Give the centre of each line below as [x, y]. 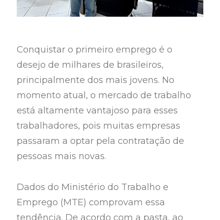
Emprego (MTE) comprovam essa [91, 202]
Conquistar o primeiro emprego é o [95, 50]
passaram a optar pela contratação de [101, 141]
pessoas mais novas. [62, 156]
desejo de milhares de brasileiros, [90, 65]
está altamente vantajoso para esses [97, 111]
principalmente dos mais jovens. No [96, 80]
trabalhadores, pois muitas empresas [99, 126]
